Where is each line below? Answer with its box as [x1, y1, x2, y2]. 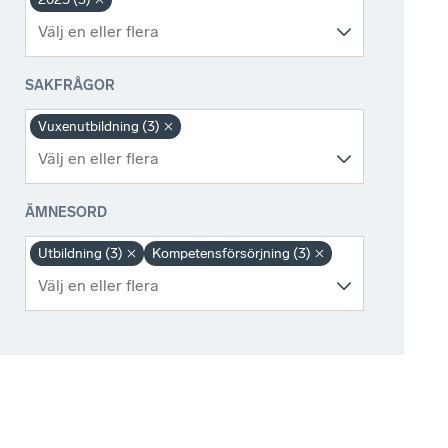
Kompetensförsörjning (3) [152, 245, 312, 263]
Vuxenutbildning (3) [38, 118, 161, 136]
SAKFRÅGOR [25, 77, 116, 95]
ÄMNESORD [25, 204, 108, 222]
